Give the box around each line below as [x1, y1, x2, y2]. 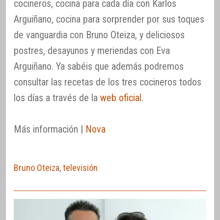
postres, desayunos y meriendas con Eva [14, 45, 170, 57]
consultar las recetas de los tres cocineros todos [14, 76, 201, 88]
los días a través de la [14, 92, 100, 104]
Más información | [14, 123, 85, 136]
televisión [63, 163, 98, 173]
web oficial [100, 92, 141, 104]
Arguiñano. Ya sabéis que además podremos [14, 60, 184, 73]
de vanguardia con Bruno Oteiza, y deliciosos [14, 29, 185, 41]
